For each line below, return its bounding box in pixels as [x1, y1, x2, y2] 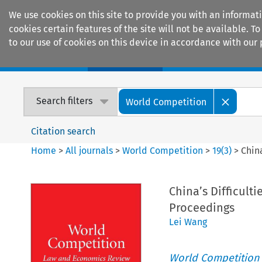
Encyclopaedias [181, 53, 250, 65]
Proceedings [168, 200, 235, 215]
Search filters [36, 95, 93, 107]
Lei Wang [168, 216, 207, 227]
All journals [65, 144, 116, 156]
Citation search [31, 125, 96, 137]
